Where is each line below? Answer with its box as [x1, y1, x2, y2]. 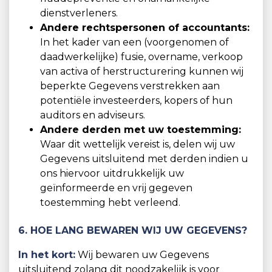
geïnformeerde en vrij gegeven [40, 182, 192, 194]
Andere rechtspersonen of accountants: [40, 22, 250, 33]
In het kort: [18, 249, 75, 260]
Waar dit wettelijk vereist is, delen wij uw [40, 138, 235, 150]
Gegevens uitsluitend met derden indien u [40, 153, 248, 165]
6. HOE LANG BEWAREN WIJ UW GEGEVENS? [18, 225, 247, 236]
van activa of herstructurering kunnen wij [40, 66, 243, 77]
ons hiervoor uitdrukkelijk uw [40, 168, 184, 179]
